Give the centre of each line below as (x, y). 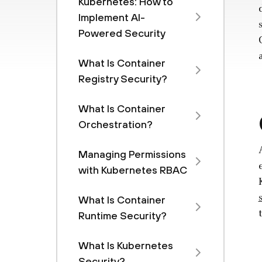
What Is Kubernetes (126, 245)
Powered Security (122, 33)
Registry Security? (123, 79)
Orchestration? (116, 124)
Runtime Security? (123, 216)
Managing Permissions (132, 154)
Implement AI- (112, 17)
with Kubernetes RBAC (133, 170)
